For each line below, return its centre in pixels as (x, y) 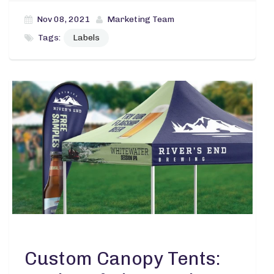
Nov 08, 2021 (64, 20)
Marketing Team (141, 20)
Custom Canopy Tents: (122, 259)
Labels (86, 38)
